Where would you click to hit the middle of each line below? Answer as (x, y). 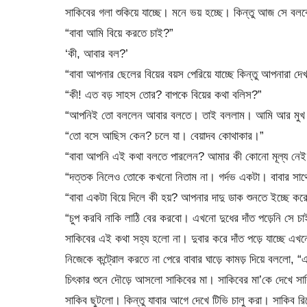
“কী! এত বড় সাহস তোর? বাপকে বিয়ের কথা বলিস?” (163, 94)
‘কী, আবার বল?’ (96, 53)
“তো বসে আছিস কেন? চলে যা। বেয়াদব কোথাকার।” (164, 135)
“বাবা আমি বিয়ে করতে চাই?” (119, 33)
